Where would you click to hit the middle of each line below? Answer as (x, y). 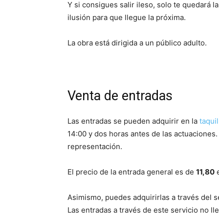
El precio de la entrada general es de (132, 172)
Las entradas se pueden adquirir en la (133, 121)
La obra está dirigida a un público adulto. (137, 43)
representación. (96, 146)
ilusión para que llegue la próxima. (127, 17)
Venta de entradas (120, 96)
